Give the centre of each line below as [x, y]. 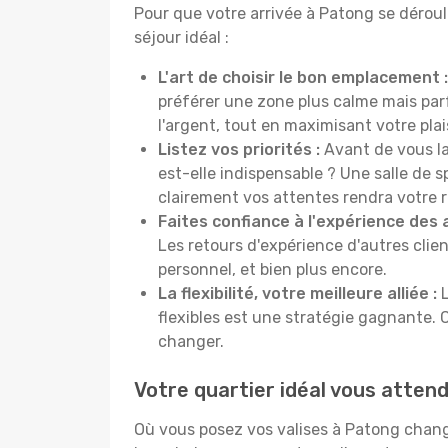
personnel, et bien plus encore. [272, 269]
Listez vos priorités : [239, 149]
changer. [191, 341]
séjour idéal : [181, 37]
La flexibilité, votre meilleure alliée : [297, 293]
